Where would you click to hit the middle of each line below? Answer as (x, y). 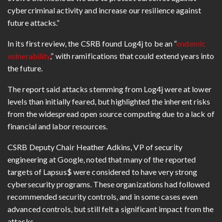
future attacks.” (34, 23)
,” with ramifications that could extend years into (132, 56)
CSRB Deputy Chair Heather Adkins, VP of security (95, 147)
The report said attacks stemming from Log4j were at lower (110, 89)
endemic (191, 44)
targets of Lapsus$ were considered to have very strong (103, 172)
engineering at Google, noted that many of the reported (102, 160)
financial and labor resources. (58, 126)
